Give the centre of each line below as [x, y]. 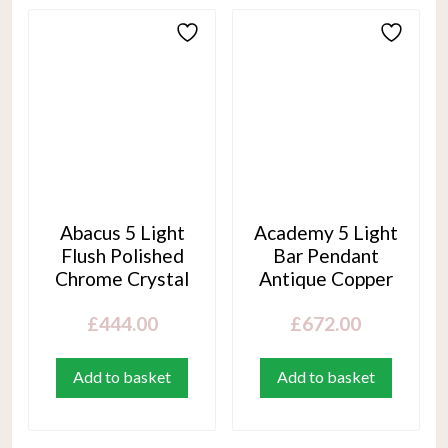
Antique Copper [325, 279]
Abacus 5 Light [122, 233]
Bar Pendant [325, 256]
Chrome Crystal [122, 279]
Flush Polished [122, 256]
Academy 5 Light [325, 233]
